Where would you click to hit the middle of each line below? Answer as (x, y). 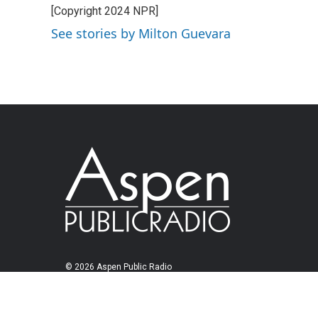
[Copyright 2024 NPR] (105, 11)
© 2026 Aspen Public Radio (119, 267)
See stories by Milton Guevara (141, 33)
